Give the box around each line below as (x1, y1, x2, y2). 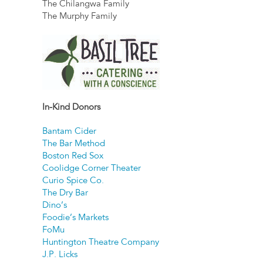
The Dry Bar (42, 189, 89, 198)
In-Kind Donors (42, 103, 101, 113)
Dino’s (42, 201, 68, 211)
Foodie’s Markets (42, 214, 109, 223)
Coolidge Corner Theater (42, 164, 141, 174)
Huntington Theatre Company (42, 238, 160, 248)
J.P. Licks (42, 251, 78, 260)
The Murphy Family (42, 12, 117, 22)
